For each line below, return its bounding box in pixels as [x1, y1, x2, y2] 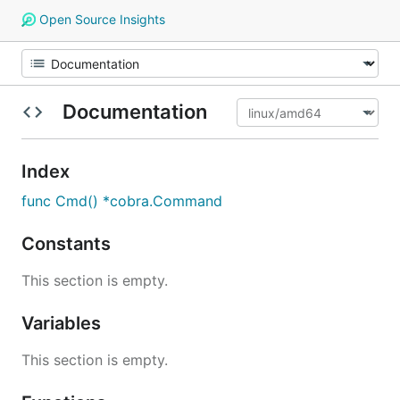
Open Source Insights [35, 12, 165, 27]
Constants [21, 233, 115, 254]
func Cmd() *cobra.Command [21, 192, 222, 210]
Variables [21, 312, 105, 334]
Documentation [57, 100, 212, 123]
